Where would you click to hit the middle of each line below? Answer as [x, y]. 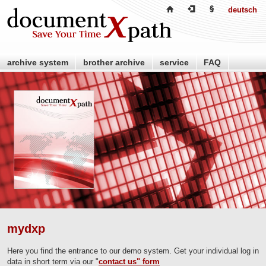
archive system [38, 62]
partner [64, 80]
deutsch [243, 10]
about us [112, 80]
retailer [21, 80]
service [174, 62]
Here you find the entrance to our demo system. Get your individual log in [133, 251]
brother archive [114, 62]
